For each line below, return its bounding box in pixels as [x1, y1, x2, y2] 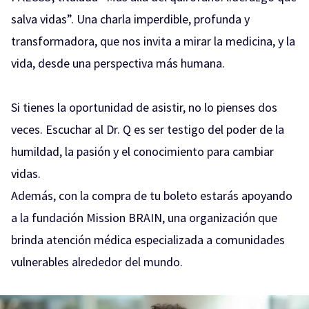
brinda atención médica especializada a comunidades [11, 231, 285, 248]
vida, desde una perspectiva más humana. [11, 54, 225, 71]
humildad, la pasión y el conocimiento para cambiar [11, 143, 274, 159]
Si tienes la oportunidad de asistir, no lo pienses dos [11, 99, 277, 115]
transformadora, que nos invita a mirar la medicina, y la [11, 32, 295, 49]
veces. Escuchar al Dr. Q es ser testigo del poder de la [11, 121, 284, 137]
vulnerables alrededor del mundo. [11, 253, 183, 270]
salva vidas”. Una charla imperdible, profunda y [11, 10, 250, 27]
